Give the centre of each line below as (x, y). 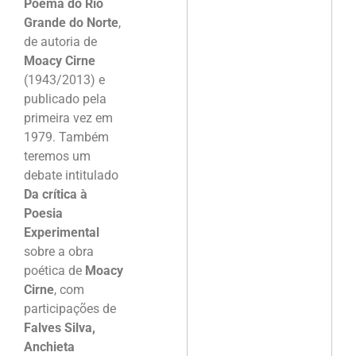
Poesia (43, 213)
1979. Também (66, 137)
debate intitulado (71, 175)
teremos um (57, 156)
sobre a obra (59, 251)
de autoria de (60, 41)
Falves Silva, (60, 327)
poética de (54, 270)
